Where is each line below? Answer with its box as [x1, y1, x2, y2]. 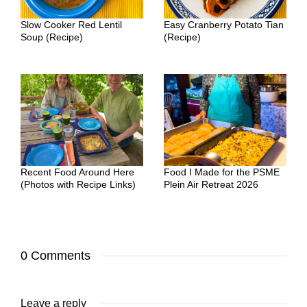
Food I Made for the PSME [164, 166, 280, 177]
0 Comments [21, 248, 90, 262]
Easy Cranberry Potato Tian [164, 19, 284, 30]
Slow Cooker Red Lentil [21, 19, 122, 30]
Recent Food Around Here [21, 166, 134, 177]
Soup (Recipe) [21, 31, 83, 42]
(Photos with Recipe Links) [21, 178, 136, 190]
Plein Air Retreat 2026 [164, 178, 258, 190]
